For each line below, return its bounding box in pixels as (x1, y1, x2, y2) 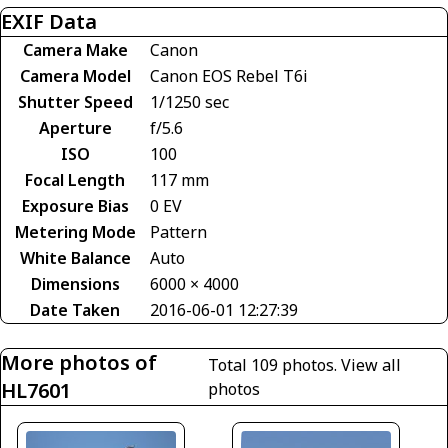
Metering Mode (14, 220, 136, 243)
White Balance (19, 246, 131, 269)
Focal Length (25, 168, 125, 191)
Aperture (38, 116, 112, 139)
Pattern (150, 220, 207, 243)
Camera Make (22, 38, 128, 61)
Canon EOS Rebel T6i (150, 64, 308, 87)
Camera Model (19, 64, 131, 87)
